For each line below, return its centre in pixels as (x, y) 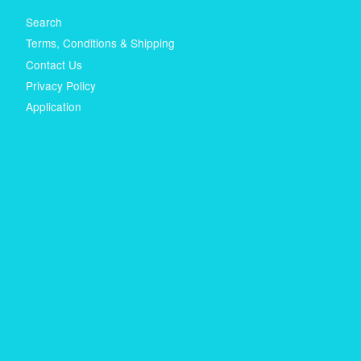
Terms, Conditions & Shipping (100, 43)
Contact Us (54, 64)
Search (44, 21)
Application (54, 107)
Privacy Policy (61, 86)
